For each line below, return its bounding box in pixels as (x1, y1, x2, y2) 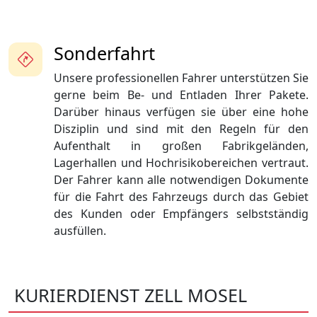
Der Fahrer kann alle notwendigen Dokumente (54, 172, 309, 188)
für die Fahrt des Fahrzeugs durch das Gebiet (54, 189, 309, 205)
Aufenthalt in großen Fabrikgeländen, (54, 138, 309, 154)
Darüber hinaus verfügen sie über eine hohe (54, 104, 309, 120)
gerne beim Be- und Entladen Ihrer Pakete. (54, 87, 309, 103)
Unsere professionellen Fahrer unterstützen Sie (54, 70, 309, 86)
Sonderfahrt (54, 41, 155, 66)
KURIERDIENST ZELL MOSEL (14, 283, 247, 308)
